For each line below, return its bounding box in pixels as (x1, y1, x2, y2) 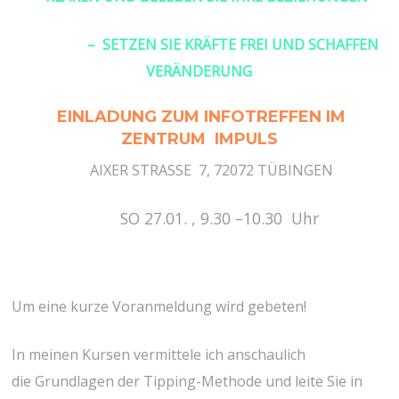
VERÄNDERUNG (146, 61, 253, 82)
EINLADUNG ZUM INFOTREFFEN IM (57, 107, 346, 127)
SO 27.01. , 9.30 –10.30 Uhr (79, 208, 319, 230)
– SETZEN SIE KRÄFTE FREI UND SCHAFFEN (20, 35, 379, 55)
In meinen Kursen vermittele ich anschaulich (12, 345, 306, 365)
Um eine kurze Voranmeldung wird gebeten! (12, 297, 307, 317)
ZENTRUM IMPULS (120, 129, 278, 150)
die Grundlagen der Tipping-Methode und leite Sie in (12, 371, 363, 392)
